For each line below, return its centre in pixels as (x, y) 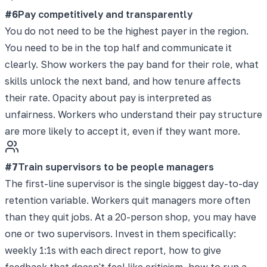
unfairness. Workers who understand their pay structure (133, 114)
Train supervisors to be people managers (116, 167)
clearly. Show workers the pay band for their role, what (132, 64)
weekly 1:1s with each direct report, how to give (113, 250)
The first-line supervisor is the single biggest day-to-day (132, 183)
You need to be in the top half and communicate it (118, 47)
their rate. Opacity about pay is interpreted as (108, 97)
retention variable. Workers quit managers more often (128, 200)
